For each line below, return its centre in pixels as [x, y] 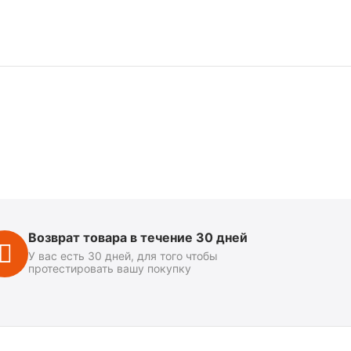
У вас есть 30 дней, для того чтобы [123, 256]
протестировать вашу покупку [110, 268]
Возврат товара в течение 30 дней [138, 237]
